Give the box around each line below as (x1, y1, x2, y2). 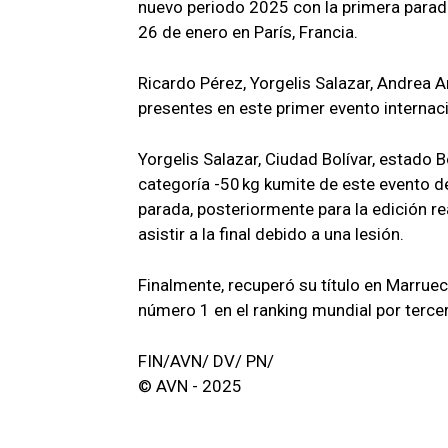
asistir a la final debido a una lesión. (138, 224, 404, 245)
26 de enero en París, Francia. (138, 22, 358, 43)
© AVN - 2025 (138, 376, 242, 397)
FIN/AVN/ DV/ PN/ (138, 351, 274, 372)
